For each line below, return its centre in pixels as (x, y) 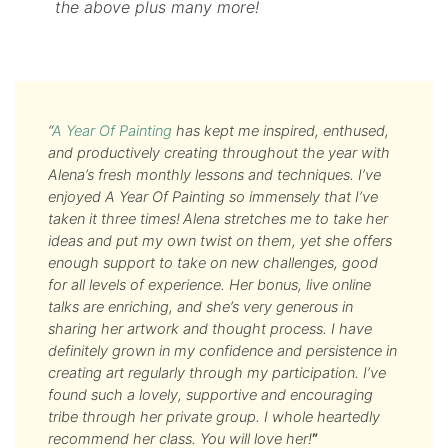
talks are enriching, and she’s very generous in (201, 307)
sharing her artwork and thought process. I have (210, 329)
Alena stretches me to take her (286, 219)
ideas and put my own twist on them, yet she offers (220, 241)
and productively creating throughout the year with (219, 153)
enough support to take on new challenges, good (213, 263)
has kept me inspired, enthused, (281, 131)
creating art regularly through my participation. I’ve (217, 373)
